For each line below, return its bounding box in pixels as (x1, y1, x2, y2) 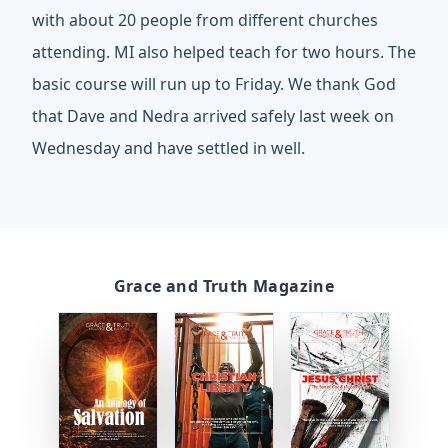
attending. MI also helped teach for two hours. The (32, 41, 416, 63)
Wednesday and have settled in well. (32, 137, 305, 159)
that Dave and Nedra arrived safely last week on (32, 105, 394, 127)
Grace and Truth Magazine (113, 275, 335, 297)
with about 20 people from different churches (32, 9, 378, 31)
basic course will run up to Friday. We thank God (32, 73, 396, 95)
